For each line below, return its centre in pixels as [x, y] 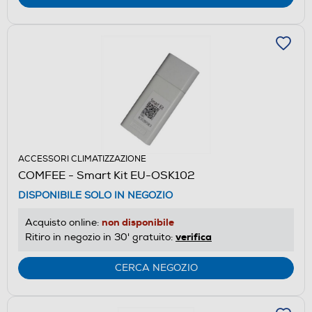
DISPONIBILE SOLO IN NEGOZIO [95, 195]
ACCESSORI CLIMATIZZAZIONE [82, 159]
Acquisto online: [63, 222]
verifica [194, 236]
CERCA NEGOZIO [156, 267]
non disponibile [138, 222]
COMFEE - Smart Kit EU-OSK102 [107, 175]
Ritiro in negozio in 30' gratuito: [100, 237]
